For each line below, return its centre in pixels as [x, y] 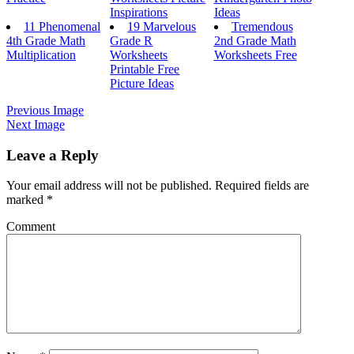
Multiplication [41, 55]
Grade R [132, 40]
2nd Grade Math [255, 40]
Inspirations [139, 12]
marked [26, 200]
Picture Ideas [142, 83]
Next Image [36, 124]
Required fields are [260, 186]
